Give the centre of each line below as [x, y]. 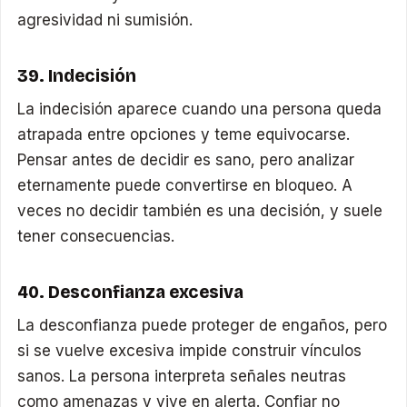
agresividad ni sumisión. [105, 20]
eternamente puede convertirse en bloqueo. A [185, 186]
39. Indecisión [77, 76]
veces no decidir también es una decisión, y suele [200, 211]
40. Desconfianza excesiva [131, 292]
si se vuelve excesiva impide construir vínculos [190, 351]
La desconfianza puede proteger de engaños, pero [203, 326]
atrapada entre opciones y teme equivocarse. [184, 135]
